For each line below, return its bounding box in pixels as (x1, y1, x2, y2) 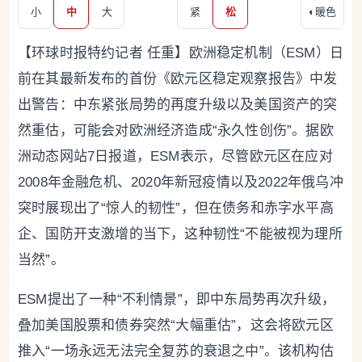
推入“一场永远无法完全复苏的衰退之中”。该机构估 (18, 343, 334, 359)
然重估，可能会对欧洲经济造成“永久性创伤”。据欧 (18, 123, 334, 138)
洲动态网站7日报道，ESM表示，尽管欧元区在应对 (18, 149, 333, 164)
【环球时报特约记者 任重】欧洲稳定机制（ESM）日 (18, 45, 343, 61)
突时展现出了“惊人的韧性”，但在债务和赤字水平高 (18, 200, 334, 216)
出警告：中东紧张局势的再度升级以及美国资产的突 (18, 97, 338, 112)
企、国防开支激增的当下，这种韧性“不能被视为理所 (18, 226, 343, 242)
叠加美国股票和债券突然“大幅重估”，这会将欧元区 (18, 318, 334, 333)
